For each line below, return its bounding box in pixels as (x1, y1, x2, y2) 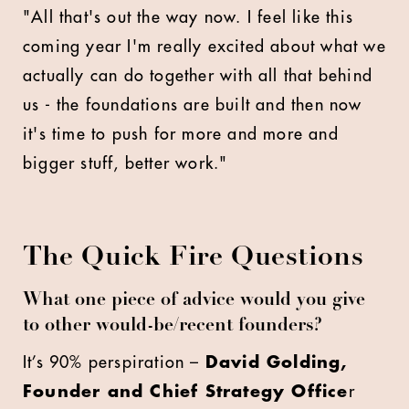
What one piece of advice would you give (23, 292, 365, 310)
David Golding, (204, 354, 348, 371)
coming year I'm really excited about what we (23, 38, 386, 55)
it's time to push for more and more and (23, 126, 339, 142)
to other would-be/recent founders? (23, 318, 322, 336)
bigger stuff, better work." (23, 155, 228, 172)
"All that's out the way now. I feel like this (23, 9, 354, 26)
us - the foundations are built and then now (23, 97, 362, 113)
